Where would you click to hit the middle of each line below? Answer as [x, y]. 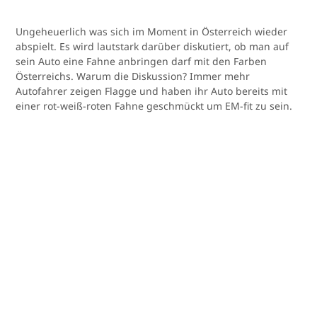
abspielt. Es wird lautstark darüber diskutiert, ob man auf [152, 47]
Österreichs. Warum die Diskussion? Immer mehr [133, 76]
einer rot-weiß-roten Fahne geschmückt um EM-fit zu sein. [154, 106]
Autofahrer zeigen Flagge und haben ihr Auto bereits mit [152, 91]
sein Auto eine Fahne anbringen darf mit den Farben [142, 62]
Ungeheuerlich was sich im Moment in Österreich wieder [152, 32]
